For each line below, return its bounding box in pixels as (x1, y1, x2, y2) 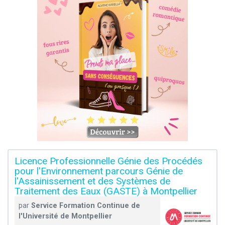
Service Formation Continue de (31, 201, 140, 210)
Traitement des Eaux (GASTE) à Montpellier (15, 185, 197, 197)
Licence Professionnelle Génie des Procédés (15, 155, 202, 167)
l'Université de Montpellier (19, 212, 112, 221)
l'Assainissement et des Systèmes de (15, 175, 170, 187)
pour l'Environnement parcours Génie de (15, 165, 183, 177)
